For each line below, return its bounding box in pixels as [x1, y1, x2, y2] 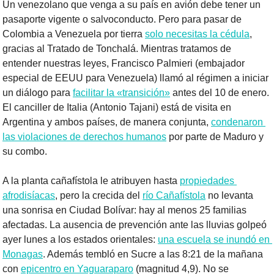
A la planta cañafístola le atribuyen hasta [2, 175, 180, 186]
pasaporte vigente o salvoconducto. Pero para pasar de [2, 13, 242, 24]
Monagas [2, 248, 43, 259]
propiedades [180, 175, 234, 186]
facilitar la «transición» [73, 87, 170, 98]
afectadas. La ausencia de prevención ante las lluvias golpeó [2, 219, 267, 230]
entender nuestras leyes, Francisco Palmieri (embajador [2, 57, 245, 68]
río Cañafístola [143, 190, 206, 201]
